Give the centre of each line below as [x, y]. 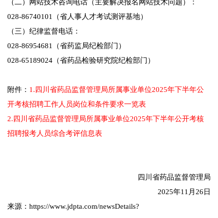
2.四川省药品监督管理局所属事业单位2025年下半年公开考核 [106, 119]
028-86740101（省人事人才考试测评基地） [77, 17]
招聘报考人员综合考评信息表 [55, 134]
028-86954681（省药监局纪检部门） [66, 46]
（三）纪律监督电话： [44, 31]
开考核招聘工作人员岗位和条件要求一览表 [77, 104]
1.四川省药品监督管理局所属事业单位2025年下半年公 [117, 90]
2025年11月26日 [156, 192]
